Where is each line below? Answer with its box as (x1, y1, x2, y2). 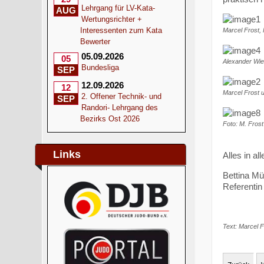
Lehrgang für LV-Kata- (81, 4, 156, 12)
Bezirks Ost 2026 (80, 114, 140, 123)
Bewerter (80, 37, 111, 46)
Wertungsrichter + (81, 15, 143, 24)
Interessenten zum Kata (80, 26, 163, 35)
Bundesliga (81, 63, 120, 72)
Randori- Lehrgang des (81, 103, 159, 112)
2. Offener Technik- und (81, 92, 162, 101)
